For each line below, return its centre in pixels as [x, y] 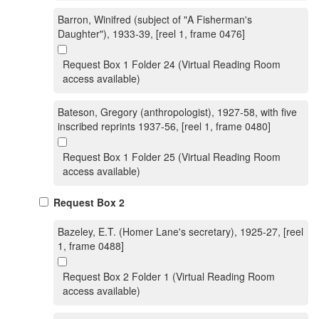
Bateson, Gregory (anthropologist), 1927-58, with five [177, 112]
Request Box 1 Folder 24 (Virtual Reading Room [172, 64]
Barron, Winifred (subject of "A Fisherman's [155, 19]
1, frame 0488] [91, 246]
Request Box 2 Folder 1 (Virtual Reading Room [169, 276]
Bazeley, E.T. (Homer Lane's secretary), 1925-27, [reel [181, 231]
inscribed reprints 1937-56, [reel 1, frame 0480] [164, 126]
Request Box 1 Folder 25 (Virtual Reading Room [172, 157]
